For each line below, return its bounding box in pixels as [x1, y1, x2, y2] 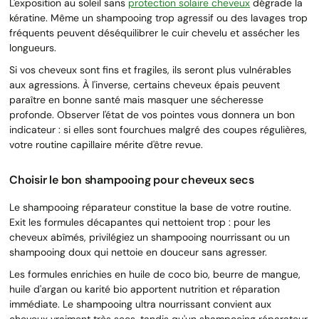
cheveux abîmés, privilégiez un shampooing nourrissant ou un [9, 230, 290, 244]
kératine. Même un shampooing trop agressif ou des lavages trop [9, 11, 308, 24]
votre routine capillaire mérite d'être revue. [9, 137, 203, 151]
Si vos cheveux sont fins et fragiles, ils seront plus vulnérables [9, 63, 291, 76]
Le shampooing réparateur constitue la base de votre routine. [9, 200, 291, 214]
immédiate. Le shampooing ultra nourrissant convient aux [9, 297, 271, 310]
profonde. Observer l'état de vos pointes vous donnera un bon [9, 108, 295, 121]
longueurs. [9, 41, 56, 54]
